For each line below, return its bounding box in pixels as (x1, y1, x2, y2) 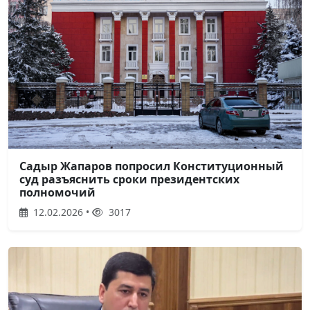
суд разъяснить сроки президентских (19, 171, 239, 187)
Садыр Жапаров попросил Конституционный (19, 158, 284, 174)
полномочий (19, 184, 95, 200)
